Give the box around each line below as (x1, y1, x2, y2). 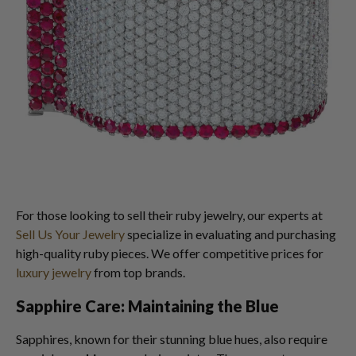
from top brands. (91, 265, 185, 280)
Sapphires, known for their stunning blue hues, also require (16, 331, 327, 346)
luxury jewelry (16, 265, 91, 280)
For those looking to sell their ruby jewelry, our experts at (16, 207, 323, 222)
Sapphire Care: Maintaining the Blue (16, 296, 279, 315)
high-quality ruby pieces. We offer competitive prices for (16, 246, 323, 261)
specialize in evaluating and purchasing (125, 226, 336, 242)
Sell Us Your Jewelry (16, 226, 125, 242)
